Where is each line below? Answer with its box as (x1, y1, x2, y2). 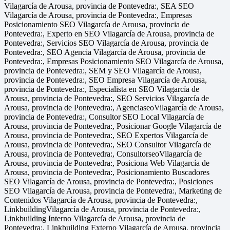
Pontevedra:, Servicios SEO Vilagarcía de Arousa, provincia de (4, 38, 208, 47)
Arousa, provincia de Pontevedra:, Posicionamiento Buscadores (4, 167, 209, 177)
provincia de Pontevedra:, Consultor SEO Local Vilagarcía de (4, 112, 204, 121)
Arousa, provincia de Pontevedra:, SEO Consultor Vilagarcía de (4, 140, 211, 149)
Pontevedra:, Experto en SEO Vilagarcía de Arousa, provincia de (4, 29, 214, 38)
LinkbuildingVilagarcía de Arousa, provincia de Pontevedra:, (4, 204, 201, 214)
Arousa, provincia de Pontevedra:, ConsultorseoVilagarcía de (4, 149, 202, 158)
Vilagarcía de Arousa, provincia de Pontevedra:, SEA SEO (4, 1, 194, 10)
